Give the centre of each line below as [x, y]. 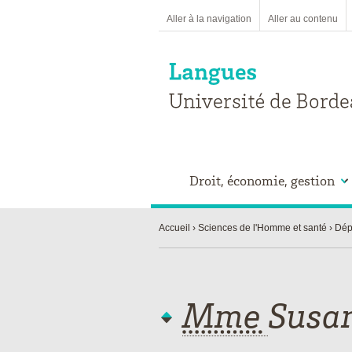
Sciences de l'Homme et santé [262, 228]
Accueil [174, 228]
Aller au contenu [303, 19]
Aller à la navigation [209, 19]
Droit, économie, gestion [262, 180]
